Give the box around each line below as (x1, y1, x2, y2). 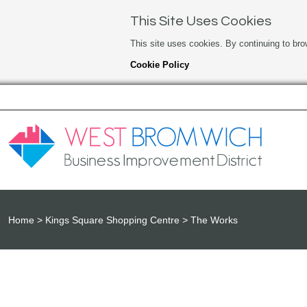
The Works (191, 214, 238, 226)
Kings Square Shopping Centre (45, 214, 180, 226)
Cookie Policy (130, 60, 189, 70)
